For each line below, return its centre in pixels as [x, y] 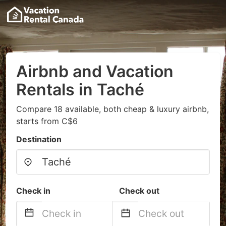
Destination [39, 139]
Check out [139, 191]
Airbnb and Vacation [95, 71]
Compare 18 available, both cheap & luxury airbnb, [112, 109]
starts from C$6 [47, 121]
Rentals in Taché [80, 90]
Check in [33, 191]
